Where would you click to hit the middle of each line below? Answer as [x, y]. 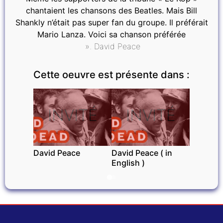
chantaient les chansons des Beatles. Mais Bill [111, 10]
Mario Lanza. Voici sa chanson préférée [111, 34]
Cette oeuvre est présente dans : [111, 75]
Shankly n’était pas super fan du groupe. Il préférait [111, 22]
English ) [128, 163]
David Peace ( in [142, 153]
